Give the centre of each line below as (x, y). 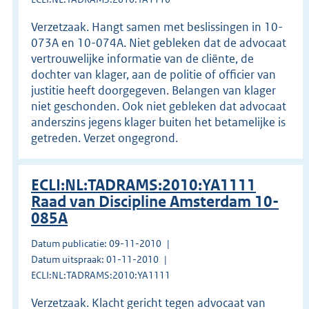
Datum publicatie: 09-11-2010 (96, 243)
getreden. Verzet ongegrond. (104, 138)
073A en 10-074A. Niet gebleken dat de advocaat (159, 42)
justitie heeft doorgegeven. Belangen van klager (153, 90)
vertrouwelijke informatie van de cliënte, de (142, 58)
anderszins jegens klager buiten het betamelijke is (158, 122)
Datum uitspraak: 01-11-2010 (95, 259)
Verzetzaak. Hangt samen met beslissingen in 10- (157, 27)
